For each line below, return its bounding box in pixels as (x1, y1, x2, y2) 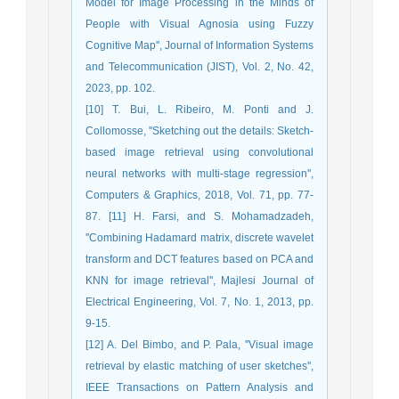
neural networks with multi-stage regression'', (85, 167, 313, 180)
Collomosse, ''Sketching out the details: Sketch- (85, 124, 313, 137)
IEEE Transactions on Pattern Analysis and (85, 380, 313, 394)
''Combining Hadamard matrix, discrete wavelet (85, 231, 313, 244)
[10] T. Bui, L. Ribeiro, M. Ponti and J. (85, 102, 313, 116)
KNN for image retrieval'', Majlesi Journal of (85, 273, 313, 287)
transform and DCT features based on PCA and (85, 252, 313, 265)
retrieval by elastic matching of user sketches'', (85, 359, 313, 372)
